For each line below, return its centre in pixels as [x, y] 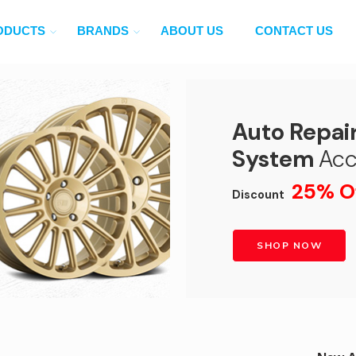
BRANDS [103, 31]
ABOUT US [192, 31]
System [275, 159]
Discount [262, 194]
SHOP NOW [289, 245]
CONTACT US [294, 31]
